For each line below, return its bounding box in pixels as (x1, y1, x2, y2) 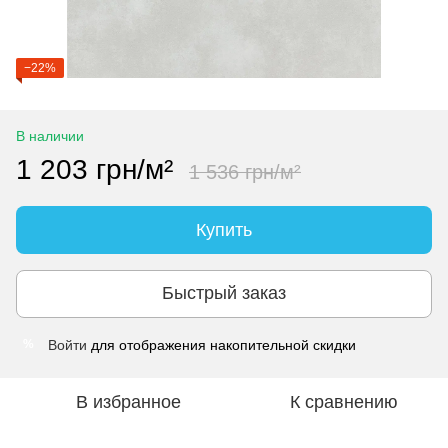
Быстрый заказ (162, 283, 286, 304)
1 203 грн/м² (16, 153, 173, 185)
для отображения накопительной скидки (87, 336, 356, 353)
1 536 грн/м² (189, 160, 301, 183)
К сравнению (290, 391, 398, 412)
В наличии (16, 127, 84, 144)
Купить (196, 219, 252, 240)
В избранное (75, 391, 181, 412)
